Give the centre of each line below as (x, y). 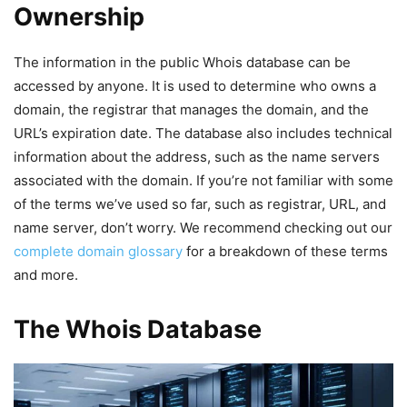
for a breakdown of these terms (285, 251)
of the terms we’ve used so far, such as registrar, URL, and (200, 204)
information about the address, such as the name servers (197, 157)
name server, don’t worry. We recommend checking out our (203, 228)
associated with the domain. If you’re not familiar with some (203, 180)
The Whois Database (138, 329)
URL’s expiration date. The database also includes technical (203, 133)
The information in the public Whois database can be (182, 62)
